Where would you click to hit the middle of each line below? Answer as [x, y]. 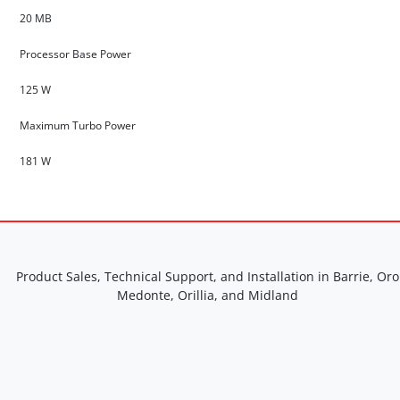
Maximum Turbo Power [79, 125]
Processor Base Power [77, 54]
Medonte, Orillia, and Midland [207, 295]
